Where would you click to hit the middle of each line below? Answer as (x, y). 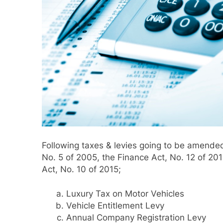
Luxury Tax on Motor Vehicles (125, 194)
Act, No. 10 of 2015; (81, 169)
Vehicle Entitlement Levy (115, 206)
